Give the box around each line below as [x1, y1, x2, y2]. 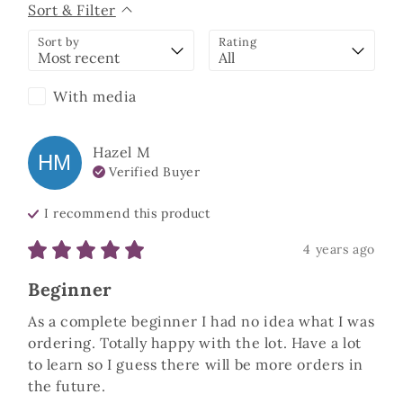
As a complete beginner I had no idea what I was [28, 312, 375, 330]
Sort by [38, 34, 80, 49]
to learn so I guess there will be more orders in [28, 355, 363, 373]
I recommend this [44, 205, 162, 221]
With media [53, 87, 137, 105]
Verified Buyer [109, 163, 201, 180]
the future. [28, 377, 111, 395]
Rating [219, 34, 257, 49]
